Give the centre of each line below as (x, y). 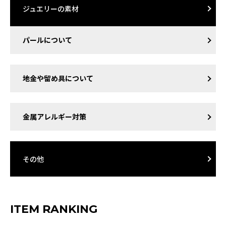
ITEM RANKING (54, 209)
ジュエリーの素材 (51, 8)
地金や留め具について (58, 78)
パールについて (47, 40)
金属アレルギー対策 (54, 117)
